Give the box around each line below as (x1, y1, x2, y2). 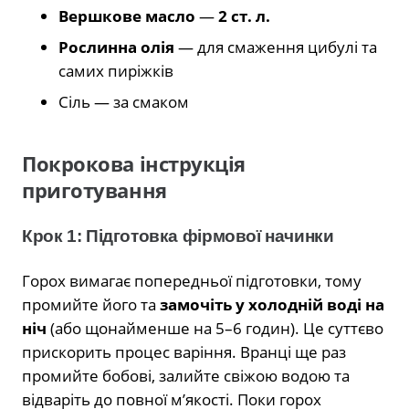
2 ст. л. (218, 5, 270, 26)
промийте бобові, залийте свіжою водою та (22, 364, 350, 386)
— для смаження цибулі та (174, 36, 377, 58)
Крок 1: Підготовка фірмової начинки (22, 225, 334, 246)
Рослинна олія (58, 36, 174, 58)
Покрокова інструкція (22, 149, 246, 178)
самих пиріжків (58, 59, 173, 81)
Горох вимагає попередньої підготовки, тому (22, 269, 362, 291)
